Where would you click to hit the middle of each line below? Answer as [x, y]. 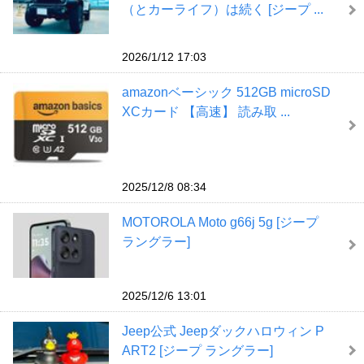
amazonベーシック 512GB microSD [226, 92]
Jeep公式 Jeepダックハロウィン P [223, 331]
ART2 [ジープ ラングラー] [197, 350]
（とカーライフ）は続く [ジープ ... [222, 10]
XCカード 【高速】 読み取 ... [206, 111]
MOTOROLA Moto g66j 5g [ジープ [220, 222]
